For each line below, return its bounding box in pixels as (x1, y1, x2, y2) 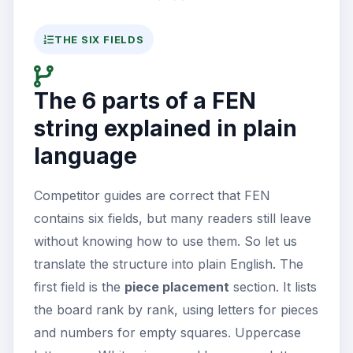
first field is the (34, 279, 124, 295)
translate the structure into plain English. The (34, 256, 303, 273)
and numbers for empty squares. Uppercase (34, 325, 301, 341)
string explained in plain (34, 115, 297, 143)
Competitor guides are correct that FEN (34, 188, 270, 204)
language (34, 143, 137, 170)
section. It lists (229, 279, 317, 295)
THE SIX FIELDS (54, 33, 144, 46)
